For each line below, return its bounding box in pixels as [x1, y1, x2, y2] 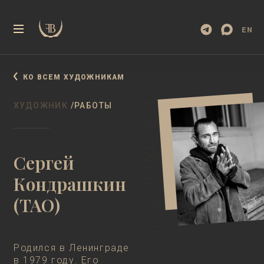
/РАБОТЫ [68, 101, 113, 110]
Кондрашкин [14, 172, 126, 196]
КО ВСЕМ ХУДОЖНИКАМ [23, 73, 125, 81]
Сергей [14, 151, 74, 174]
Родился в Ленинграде [14, 242, 130, 253]
